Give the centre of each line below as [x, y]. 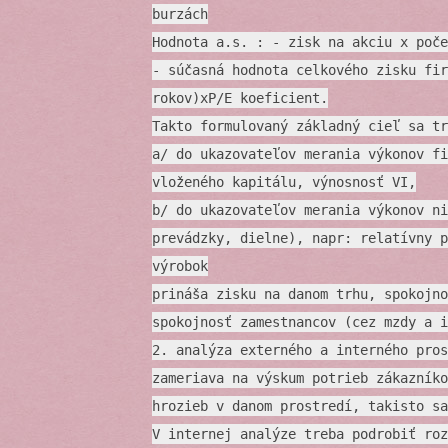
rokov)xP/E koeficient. [240, 98]
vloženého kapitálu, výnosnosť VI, [284, 182]
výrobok [180, 266]
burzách [180, 14]
